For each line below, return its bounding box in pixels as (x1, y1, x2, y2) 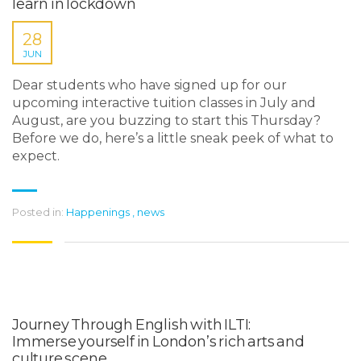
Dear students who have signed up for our (12, 77, 287, 93)
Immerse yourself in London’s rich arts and (12, 333, 305, 351)
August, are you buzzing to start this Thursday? (12, 113, 321, 128)
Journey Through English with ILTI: (12, 316, 251, 334)
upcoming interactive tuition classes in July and (12, 95, 316, 110)
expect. (12, 148, 60, 164)
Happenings (66, 205, 130, 218)
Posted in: (12, 205, 64, 218)
